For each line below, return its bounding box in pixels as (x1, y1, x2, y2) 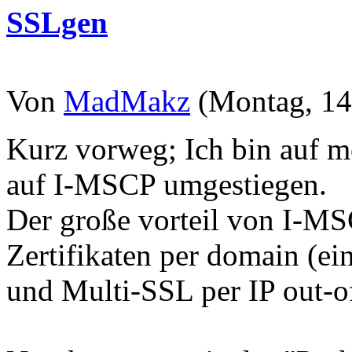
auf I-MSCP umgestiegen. (6, 167, 327, 201)
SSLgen (6, 5, 108, 39)
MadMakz (64, 83, 190, 118)
